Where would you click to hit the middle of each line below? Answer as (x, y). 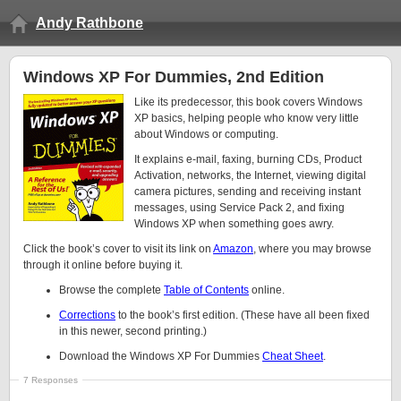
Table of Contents (206, 290)
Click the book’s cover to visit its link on (118, 249)
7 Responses (51, 380)
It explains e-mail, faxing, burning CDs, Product (248, 159)
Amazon (233, 249)
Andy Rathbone (90, 23)
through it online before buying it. (103, 265)
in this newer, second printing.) (133, 331)
